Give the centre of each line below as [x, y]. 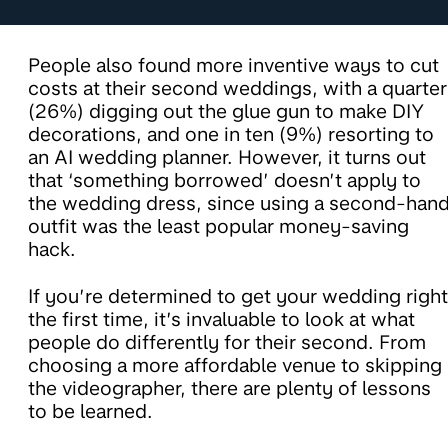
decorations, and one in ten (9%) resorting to [231, 134]
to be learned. [93, 411]
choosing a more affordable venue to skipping [235, 365]
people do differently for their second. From [227, 342]
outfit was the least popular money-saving [218, 226]
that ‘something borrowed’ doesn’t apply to [224, 180]
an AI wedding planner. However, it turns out [227, 157]
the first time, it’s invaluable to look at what [221, 319]
